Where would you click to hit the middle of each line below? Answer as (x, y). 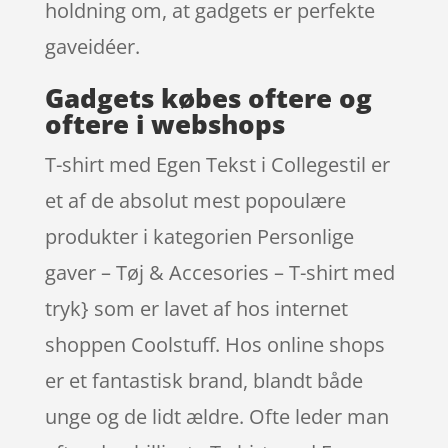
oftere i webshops (164, 123)
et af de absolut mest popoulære (195, 200)
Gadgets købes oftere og (208, 97)
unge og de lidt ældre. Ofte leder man (216, 416)
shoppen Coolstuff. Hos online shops (214, 344)
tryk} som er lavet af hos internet (196, 308)
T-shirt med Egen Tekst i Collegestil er (217, 164)
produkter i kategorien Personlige (199, 236)
